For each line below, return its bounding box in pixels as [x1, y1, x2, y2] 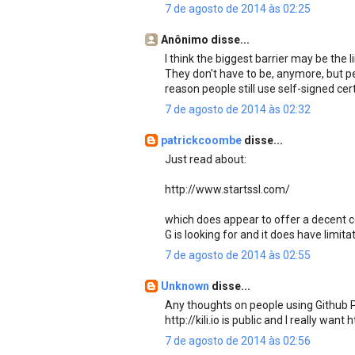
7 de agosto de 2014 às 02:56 [165, 334, 311, 347]
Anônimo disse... [161, 32, 250, 46]
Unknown [161, 279, 212, 292]
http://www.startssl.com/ [165, 182, 290, 196]
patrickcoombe [161, 133, 244, 147]
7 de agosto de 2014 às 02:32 [165, 102, 311, 116]
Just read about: [165, 152, 246, 166]
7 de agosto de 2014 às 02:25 [165, 2, 311, 15]
